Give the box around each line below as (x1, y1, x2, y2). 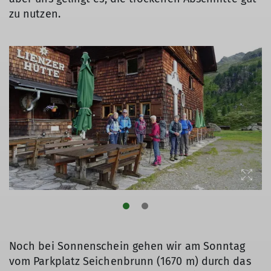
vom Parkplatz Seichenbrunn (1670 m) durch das (9, 254, 251, 268)
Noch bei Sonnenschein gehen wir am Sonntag (9, 239, 246, 253)
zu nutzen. (9, 7, 64, 21)
